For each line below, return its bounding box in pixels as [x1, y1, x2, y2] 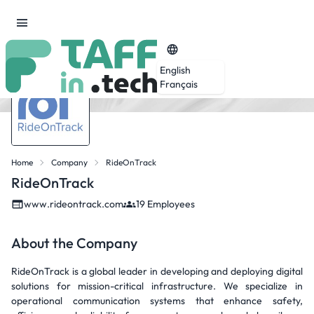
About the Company [11, 234, 137, 252]
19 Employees [136, 198, 195, 210]
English [160, 63, 191, 76]
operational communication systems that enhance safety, [11, 294, 303, 307]
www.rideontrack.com [24, 198, 123, 210]
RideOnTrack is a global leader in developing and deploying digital [11, 265, 303, 278]
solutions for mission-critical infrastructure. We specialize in [11, 280, 303, 292]
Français [160, 77, 198, 90]
